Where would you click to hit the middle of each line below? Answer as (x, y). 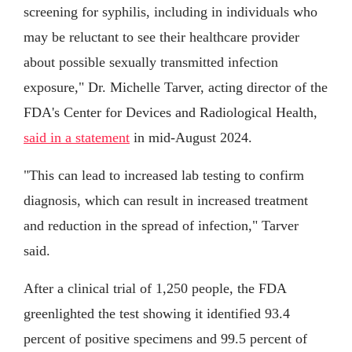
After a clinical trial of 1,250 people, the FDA (155, 288)
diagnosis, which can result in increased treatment (166, 200)
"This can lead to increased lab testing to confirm (164, 175)
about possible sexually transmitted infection (151, 62)
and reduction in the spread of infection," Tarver (161, 225)
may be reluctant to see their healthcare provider (161, 37)
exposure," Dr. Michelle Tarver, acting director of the (176, 87)
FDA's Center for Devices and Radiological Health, (170, 112)
